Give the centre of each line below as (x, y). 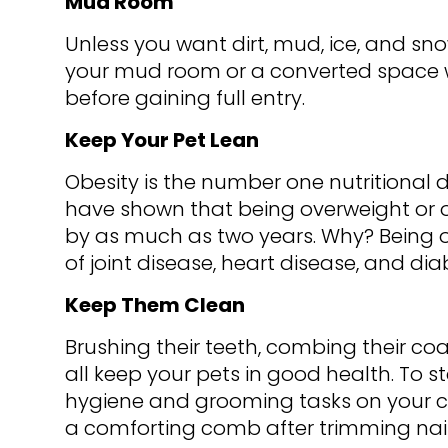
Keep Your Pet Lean (161, 140)
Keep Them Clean (154, 305)
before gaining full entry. (184, 98)
